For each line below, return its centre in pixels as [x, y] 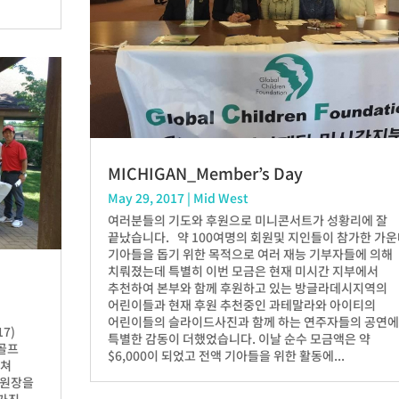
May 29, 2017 [147, 197]
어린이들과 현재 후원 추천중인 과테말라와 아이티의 [242, 304]
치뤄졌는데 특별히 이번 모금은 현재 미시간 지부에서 [244, 270]
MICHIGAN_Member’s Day [206, 172]
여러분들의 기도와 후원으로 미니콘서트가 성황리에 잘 [248, 220]
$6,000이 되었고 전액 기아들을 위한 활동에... [227, 355]
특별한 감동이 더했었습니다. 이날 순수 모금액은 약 [240, 338]
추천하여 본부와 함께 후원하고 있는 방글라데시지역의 [248, 287]
